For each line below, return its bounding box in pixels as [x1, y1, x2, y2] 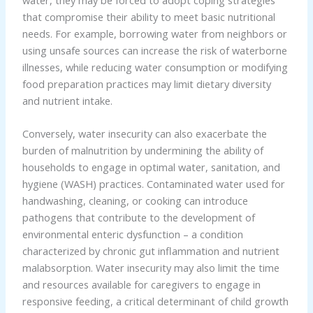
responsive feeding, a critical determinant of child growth [22, 294, 289, 309]
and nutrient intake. [22, 93, 112, 108]
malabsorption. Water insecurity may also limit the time [22, 261, 279, 275]
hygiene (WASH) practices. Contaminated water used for [22, 177, 285, 191]
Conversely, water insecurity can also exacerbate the [22, 126, 267, 141]
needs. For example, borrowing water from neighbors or [22, 26, 287, 41]
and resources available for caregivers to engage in [22, 277, 261, 292]
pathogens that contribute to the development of [22, 210, 255, 225]
